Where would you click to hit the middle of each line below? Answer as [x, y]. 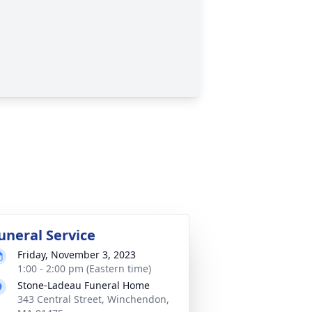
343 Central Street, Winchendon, [93, 299]
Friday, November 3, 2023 [77, 255]
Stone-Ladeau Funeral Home [84, 285]
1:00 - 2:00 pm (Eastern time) [84, 268]
